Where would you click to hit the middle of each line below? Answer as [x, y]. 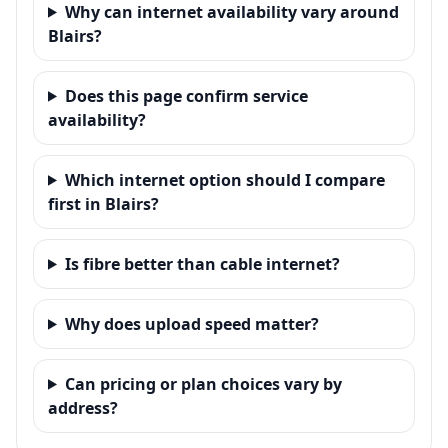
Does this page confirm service [186, 95]
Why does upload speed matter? [191, 323]
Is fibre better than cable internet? [202, 263]
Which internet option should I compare [224, 179]
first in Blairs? [103, 203]
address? [83, 407]
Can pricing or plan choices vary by [203, 383]
